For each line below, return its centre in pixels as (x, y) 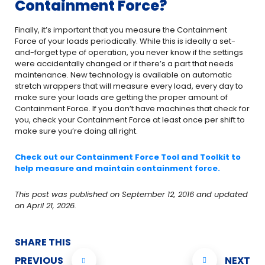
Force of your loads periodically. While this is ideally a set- (125, 41)
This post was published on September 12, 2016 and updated (131, 194)
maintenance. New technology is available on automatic (123, 75)
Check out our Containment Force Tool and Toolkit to (128, 157)
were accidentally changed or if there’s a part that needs (124, 64)
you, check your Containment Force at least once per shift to (130, 120)
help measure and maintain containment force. (117, 168)
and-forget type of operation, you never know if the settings (129, 52)
